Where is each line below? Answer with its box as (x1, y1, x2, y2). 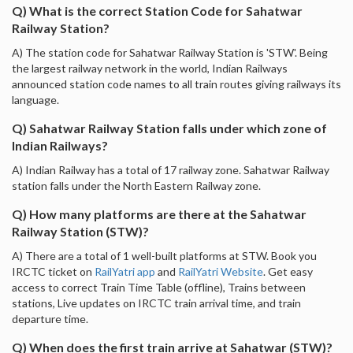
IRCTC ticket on (12, 264, 95, 278)
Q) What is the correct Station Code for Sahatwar (12, 2, 303, 18)
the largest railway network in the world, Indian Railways (12, 61, 288, 75)
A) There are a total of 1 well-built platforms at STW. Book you (12, 248, 317, 262)
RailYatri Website (178, 264, 263, 278)
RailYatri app (95, 264, 155, 278)
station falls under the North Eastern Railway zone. (12, 178, 261, 192)
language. (12, 92, 59, 106)
